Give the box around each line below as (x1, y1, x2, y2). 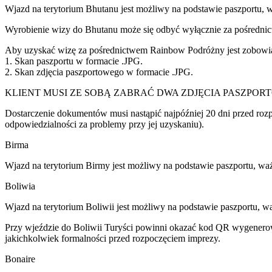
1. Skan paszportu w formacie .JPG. (5, 55, 143, 66)
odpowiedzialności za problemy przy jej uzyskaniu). (5, 118, 204, 129)
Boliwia (5, 180, 35, 191)
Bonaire (5, 253, 35, 264)
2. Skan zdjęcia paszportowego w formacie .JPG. (5, 66, 195, 77)
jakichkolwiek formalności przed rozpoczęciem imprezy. (5, 233, 220, 243)
